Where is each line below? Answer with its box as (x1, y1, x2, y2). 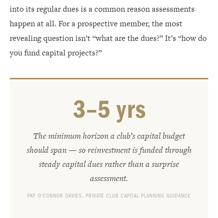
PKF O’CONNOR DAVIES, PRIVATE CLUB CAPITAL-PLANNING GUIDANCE (27, 193, 191, 199)
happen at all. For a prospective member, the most (10, 18, 182, 29)
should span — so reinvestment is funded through (26, 144, 192, 156)
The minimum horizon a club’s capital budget (33, 130, 185, 142)
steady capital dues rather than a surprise (39, 158, 179, 170)
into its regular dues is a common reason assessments (10, 3, 195, 15)
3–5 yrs (73, 95, 145, 124)
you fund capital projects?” (10, 47, 102, 58)
